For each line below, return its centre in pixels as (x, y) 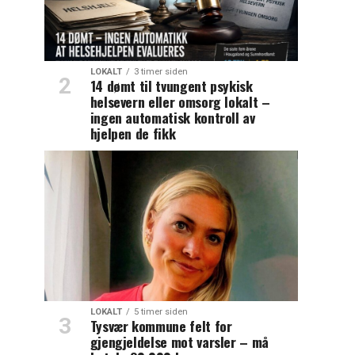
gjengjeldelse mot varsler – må (179, 341)
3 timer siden (160, 71)
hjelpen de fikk (133, 133)
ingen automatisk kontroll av (172, 117)
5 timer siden (160, 311)
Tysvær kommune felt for (161, 325)
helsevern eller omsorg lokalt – (180, 101)
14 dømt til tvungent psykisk (171, 85)
